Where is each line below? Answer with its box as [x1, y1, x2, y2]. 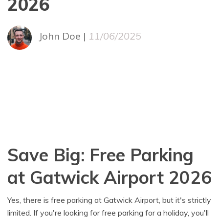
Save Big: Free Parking [7, 144, 194, 166]
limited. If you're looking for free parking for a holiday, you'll [7, 208, 209, 218]
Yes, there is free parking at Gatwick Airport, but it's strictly [7, 195, 211, 205]
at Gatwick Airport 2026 [7, 166, 212, 188]
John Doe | [39, 29, 88, 42]
